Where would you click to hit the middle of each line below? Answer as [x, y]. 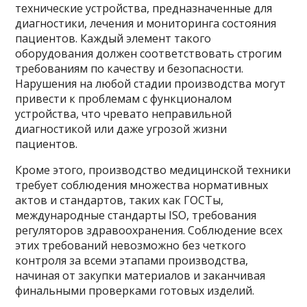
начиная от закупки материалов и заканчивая [140, 275]
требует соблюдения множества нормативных [142, 185]
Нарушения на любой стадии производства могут [151, 83]
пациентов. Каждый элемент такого [113, 38]
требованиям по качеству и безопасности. [130, 68]
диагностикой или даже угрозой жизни [121, 128]
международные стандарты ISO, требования [136, 215]
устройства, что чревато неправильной [124, 113]
